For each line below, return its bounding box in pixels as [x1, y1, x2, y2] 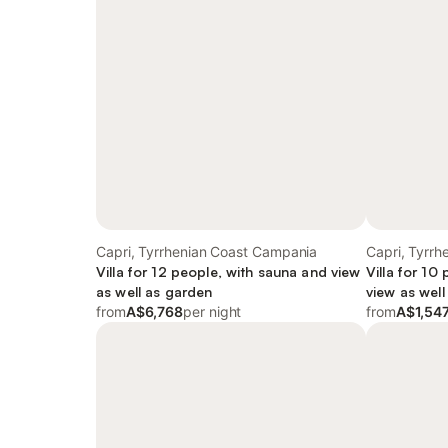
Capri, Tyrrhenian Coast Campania [96, 243, 318, 260]
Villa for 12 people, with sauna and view [96, 263, 361, 280]
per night [183, 303, 242, 320]
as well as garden [96, 283, 213, 300]
